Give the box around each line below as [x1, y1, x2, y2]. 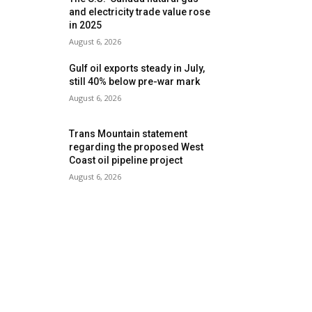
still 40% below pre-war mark [69, 76, 201, 87]
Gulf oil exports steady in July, [69, 63, 205, 74]
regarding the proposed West [69, 141, 204, 153]
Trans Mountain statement [69, 128, 188, 140]
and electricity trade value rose [69, 6, 211, 17]
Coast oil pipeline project [69, 155, 183, 166]
